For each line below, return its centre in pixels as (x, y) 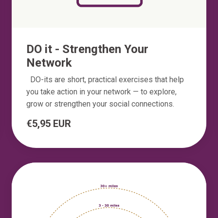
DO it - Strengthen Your (87, 49)
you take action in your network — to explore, (101, 92)
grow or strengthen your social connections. (100, 104)
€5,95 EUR (49, 124)
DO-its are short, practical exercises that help (105, 80)
